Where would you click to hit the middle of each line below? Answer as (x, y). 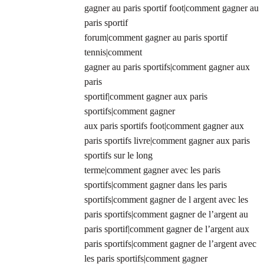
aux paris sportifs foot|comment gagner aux (164, 126)
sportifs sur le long (118, 156)
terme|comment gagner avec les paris (152, 170)
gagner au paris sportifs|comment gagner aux (167, 67)
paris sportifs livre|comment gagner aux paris (167, 141)
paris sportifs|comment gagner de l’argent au (166, 214)
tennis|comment (113, 52)
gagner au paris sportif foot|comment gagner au (171, 8)
